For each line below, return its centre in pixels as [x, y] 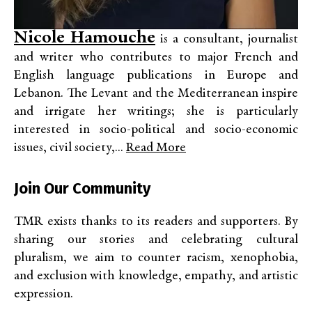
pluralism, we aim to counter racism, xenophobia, [156, 258]
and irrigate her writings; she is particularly [156, 111]
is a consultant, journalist [227, 39]
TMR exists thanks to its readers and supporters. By [156, 221]
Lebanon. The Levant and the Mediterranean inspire [156, 93]
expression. [44, 294]
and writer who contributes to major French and [156, 57]
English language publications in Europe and [156, 75]
